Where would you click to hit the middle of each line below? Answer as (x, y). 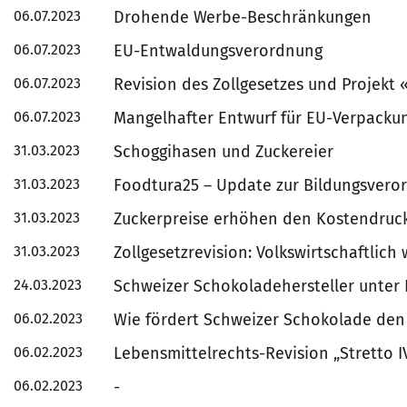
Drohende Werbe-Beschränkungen (243, 17)
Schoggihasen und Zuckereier (223, 152)
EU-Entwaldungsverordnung (218, 51)
